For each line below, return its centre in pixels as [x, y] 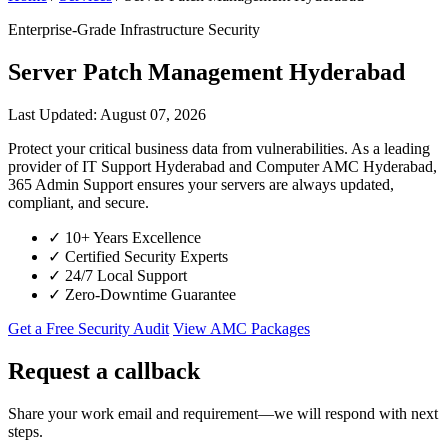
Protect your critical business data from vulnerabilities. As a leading [219, 148]
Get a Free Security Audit [88, 328]
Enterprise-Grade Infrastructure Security [134, 29]
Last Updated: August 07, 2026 [107, 114]
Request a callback [104, 370]
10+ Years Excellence [131, 237]
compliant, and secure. [78, 202]
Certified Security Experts [144, 256]
